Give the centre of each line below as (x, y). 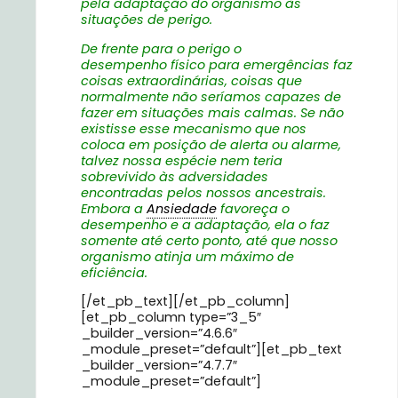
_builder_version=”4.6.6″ (159, 334)
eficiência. (114, 272)
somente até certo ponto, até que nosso (209, 240)
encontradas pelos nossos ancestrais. (203, 192)
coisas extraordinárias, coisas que (191, 80)
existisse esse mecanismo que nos (194, 128)
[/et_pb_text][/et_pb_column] (185, 302)
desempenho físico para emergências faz (217, 64)
